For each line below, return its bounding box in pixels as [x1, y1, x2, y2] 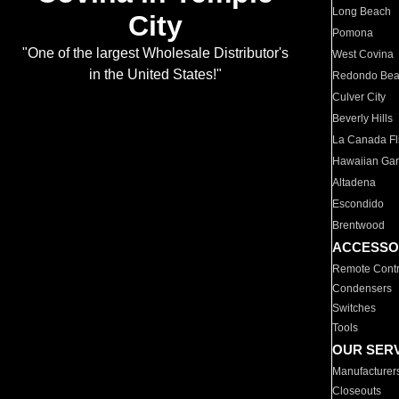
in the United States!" [88, 67, 222, 83]
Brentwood [332, 219, 386, 232]
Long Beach [332, 5, 392, 18]
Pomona [332, 27, 374, 39]
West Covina [332, 48, 395, 61]
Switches [332, 302, 377, 314]
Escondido [332, 198, 385, 210]
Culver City [332, 91, 387, 103]
